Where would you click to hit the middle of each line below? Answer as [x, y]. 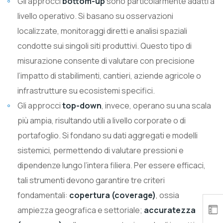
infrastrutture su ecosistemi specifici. [86, 90]
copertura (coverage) [112, 195]
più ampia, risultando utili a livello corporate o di [102, 120]
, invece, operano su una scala [156, 105]
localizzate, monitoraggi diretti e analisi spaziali [102, 31]
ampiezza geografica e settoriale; [81, 210]
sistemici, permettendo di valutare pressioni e [101, 150]
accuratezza [170, 210]
